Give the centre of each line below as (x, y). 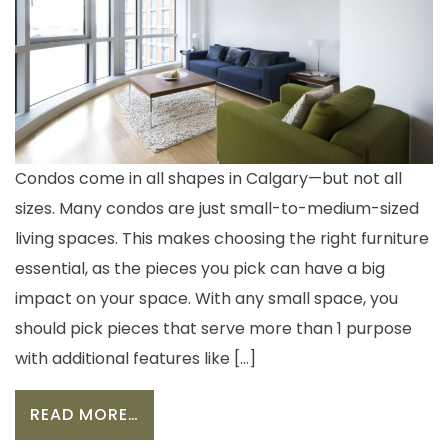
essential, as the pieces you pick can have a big (200, 269)
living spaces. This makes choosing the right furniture (222, 239)
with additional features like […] (135, 359)
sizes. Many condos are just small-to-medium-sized (217, 209)
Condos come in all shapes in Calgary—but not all (208, 179)
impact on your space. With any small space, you (206, 299)
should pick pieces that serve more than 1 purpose (213, 329)
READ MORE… (84, 415)
